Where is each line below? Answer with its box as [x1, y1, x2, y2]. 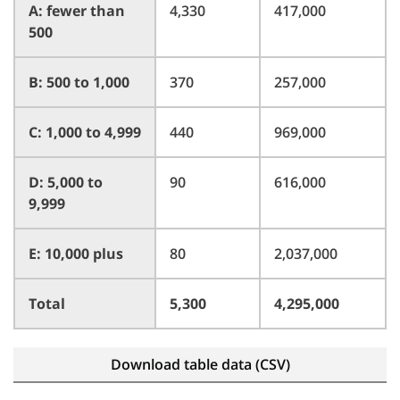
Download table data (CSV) [110, 354, 290, 374]
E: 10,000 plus [29, 244, 123, 263]
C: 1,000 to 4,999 [29, 122, 141, 142]
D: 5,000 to [29, 172, 103, 192]
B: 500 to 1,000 [29, 72, 129, 92]
